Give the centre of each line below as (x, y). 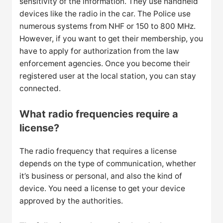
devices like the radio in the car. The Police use (105, 14)
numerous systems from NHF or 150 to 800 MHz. (108, 26)
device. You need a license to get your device (103, 189)
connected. (40, 89)
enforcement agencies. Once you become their (105, 64)
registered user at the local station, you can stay (108, 76)
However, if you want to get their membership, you (111, 39)
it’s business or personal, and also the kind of (101, 176)
